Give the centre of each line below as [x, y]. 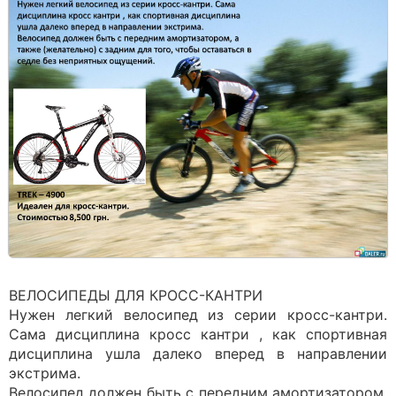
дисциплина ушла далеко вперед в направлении [198, 354]
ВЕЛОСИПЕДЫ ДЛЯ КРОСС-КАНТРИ [136, 295]
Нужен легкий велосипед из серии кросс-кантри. [198, 315]
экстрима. [45, 373]
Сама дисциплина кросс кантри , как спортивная [198, 334]
